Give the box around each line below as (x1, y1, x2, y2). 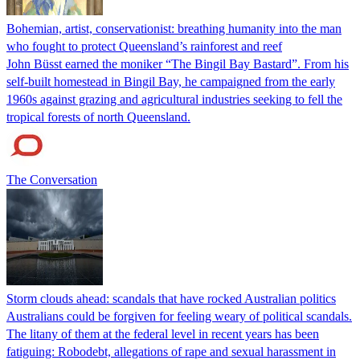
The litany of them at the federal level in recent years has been (6, 326, 319, 341)
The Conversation (6, 172, 97, 186)
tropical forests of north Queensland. (6, 109, 190, 124)
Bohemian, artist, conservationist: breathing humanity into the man (6, 21, 342, 35)
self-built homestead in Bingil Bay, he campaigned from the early (6, 74, 335, 88)
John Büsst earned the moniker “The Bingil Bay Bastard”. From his (6, 56, 349, 71)
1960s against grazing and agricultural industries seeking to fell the (6, 92, 342, 106)
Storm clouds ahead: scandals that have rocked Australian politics (6, 291, 336, 305)
